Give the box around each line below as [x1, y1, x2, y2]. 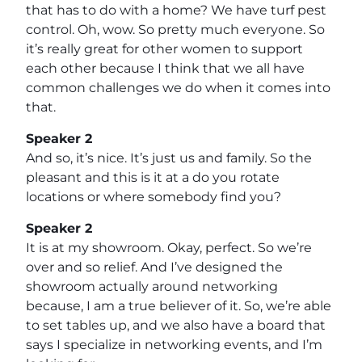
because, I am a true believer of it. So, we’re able [26, 297, 331, 314]
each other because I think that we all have [26, 60, 305, 76]
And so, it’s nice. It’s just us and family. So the [26, 149, 312, 166]
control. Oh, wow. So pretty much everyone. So [26, 21, 325, 37]
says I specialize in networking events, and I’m [26, 336, 322, 352]
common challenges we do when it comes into [26, 79, 330, 95]
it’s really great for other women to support [26, 40, 303, 57]
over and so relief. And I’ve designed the [26, 259, 283, 275]
